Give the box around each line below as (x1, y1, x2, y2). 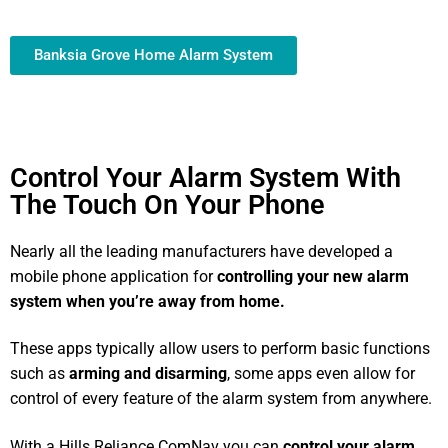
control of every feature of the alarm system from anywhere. (10, 389, 432, 409)
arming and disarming (69, 364, 227, 384)
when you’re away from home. (66, 291, 285, 311)
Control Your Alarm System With (10, 161, 401, 194)
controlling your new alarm (217, 266, 409, 286)
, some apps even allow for (227, 364, 415, 384)
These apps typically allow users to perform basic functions (10, 339, 430, 359)
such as (10, 364, 69, 384)
